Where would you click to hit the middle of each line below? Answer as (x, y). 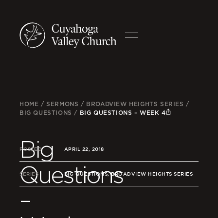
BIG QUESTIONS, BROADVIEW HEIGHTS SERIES (128, 174)
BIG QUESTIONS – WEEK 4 (123, 113)
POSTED (31, 149)
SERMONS (63, 104)
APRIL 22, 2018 (84, 149)
